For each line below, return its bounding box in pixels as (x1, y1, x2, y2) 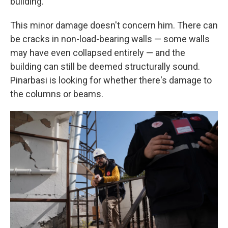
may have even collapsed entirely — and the (10, 47, 185, 58)
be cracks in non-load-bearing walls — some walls (10, 34, 210, 44)
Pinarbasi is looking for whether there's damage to (10, 75, 212, 85)
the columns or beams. (10, 89, 103, 99)
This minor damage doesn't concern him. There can (10, 20, 218, 31)
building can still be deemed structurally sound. (10, 61, 200, 72)
